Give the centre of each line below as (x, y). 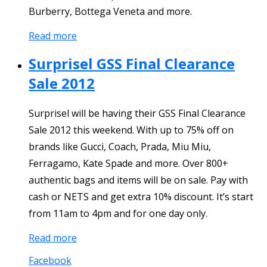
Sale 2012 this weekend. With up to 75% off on (131, 130)
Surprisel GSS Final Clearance (132, 64)
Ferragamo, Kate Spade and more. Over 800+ (128, 164)
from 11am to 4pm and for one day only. (118, 214)
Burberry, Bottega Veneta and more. (110, 11)
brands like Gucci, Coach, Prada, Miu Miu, (120, 147)
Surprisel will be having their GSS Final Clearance (137, 114)
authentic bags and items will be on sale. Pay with (138, 180)
